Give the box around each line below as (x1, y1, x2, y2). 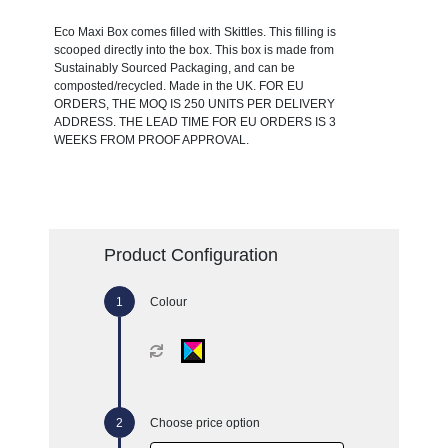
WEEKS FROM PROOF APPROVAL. (53, 132, 249, 147)
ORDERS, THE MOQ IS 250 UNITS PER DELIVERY (53, 96, 335, 111)
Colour (149, 294, 187, 309)
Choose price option (149, 415, 260, 430)
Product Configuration (103, 244, 278, 265)
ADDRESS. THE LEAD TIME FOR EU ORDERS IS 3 (53, 114, 336, 129)
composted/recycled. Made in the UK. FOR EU (53, 78, 304, 93)
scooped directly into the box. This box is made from (53, 42, 334, 57)
